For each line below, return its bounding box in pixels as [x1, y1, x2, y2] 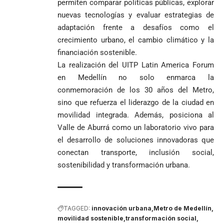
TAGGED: [63, 204, 90, 212]
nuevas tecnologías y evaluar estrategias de [57, 10, 214, 20]
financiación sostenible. [57, 48, 137, 57]
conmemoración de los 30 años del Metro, [57, 85, 214, 95]
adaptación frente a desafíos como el [57, 23, 214, 32]
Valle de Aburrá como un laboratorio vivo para [57, 123, 214, 132]
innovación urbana [91, 204, 151, 212]
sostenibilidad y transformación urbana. [57, 160, 190, 170]
